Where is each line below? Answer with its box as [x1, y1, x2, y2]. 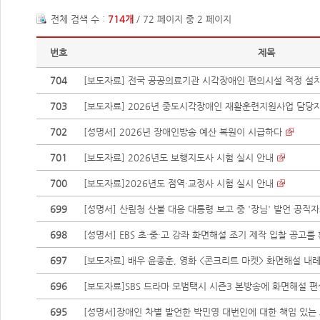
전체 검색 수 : [51, 14, 108, 25]
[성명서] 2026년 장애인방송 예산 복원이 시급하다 [83, 126, 282, 137]
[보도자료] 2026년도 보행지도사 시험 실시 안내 [83, 151, 274, 163]
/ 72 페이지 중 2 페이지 [134, 14, 231, 25]
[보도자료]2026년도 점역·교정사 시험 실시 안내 [83, 177, 274, 189]
